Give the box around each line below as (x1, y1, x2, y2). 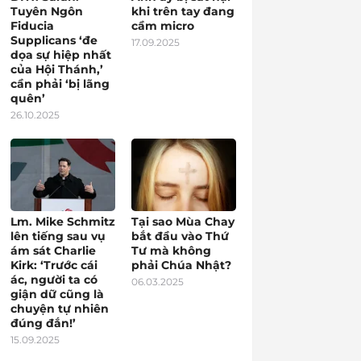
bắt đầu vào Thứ (131, 229, 229, 243)
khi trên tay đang (131, 4, 234, 19)
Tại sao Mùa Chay (131, 214, 234, 229)
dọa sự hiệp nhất (10, 48, 111, 62)
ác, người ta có (10, 272, 98, 287)
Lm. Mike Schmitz (10, 214, 115, 229)
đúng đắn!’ (10, 316, 76, 330)
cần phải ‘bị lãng (10, 77, 110, 91)
